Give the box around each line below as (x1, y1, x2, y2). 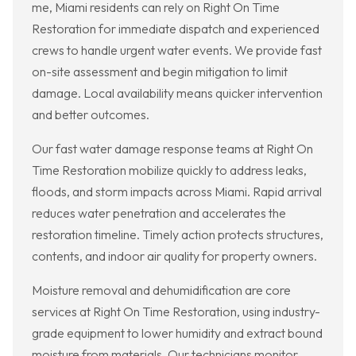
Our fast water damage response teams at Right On (32, 141, 313, 157)
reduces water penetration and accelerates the (32, 205, 286, 222)
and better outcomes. (32, 106, 149, 123)
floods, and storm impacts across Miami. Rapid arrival (32, 184, 322, 200)
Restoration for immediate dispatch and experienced (32, 21, 319, 37)
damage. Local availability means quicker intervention (32, 85, 323, 102)
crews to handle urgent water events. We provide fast (32, 42, 322, 59)
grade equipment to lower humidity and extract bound (32, 325, 323, 342)
